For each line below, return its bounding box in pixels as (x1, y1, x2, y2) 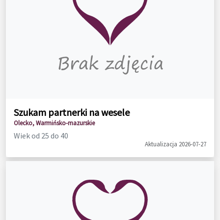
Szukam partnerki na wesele (14, 106, 130, 118)
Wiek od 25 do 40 (14, 130, 68, 140)
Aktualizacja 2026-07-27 (145, 139, 206, 148)
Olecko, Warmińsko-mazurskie (14, 118, 95, 127)
